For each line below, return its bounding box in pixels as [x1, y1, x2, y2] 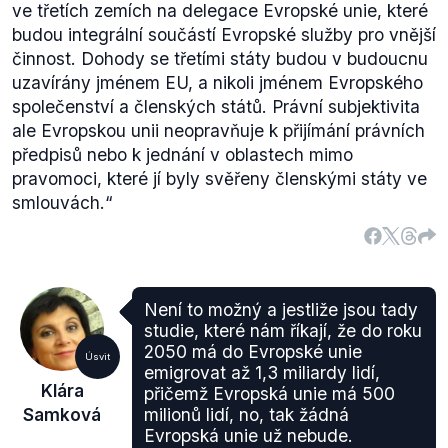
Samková [23, 404, 101, 425]
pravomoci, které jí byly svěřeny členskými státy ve [12, 168, 427, 189]
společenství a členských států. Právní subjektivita [12, 96, 420, 117]
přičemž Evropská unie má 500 [144, 383, 395, 404]
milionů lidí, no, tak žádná [144, 404, 349, 425]
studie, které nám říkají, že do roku [144, 320, 422, 341]
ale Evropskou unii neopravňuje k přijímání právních [12, 120, 425, 141]
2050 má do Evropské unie [144, 341, 362, 362]
